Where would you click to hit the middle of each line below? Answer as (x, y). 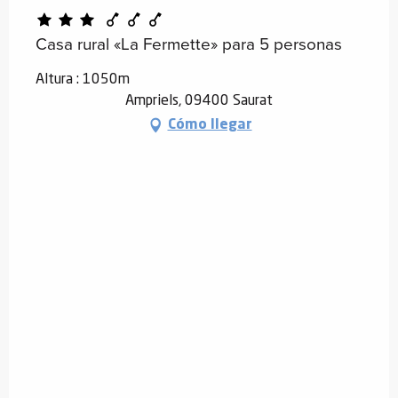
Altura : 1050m (83, 80)
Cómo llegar (210, 125)
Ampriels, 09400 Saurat (199, 101)
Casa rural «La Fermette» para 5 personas (189, 44)
